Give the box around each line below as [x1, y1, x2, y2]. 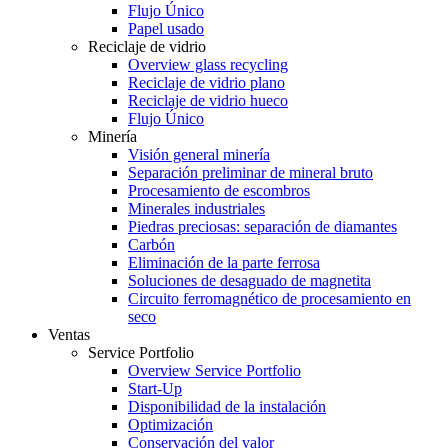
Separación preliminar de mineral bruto [128, 164, 373, 181]
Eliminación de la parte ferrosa [128, 254, 320, 271]
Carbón [128, 236, 175, 253]
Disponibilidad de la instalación [128, 398, 326, 415]
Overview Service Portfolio [128, 362, 301, 379]
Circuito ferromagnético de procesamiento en [128, 290, 411, 307]
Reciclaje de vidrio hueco [128, 92, 288, 109]
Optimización [128, 416, 213, 433]
